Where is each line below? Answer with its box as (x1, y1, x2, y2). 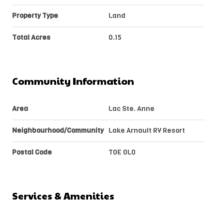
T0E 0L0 (108, 147, 136, 157)
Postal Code (12, 147, 52, 157)
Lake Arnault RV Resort (108, 125, 185, 135)
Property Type (12, 10, 58, 20)
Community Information (12, 74, 134, 88)
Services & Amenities (12, 188, 114, 202)
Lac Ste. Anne (108, 103, 155, 113)
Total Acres (12, 32, 50, 42)
